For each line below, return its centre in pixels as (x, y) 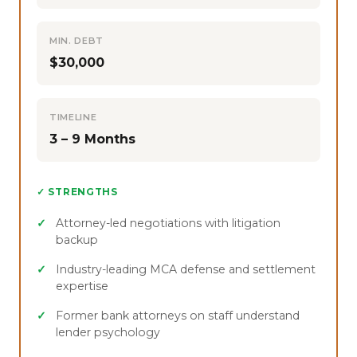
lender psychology (108, 332)
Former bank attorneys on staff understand (178, 315)
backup (77, 239)
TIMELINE (73, 117)
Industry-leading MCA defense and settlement (186, 269)
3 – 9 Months (92, 139)
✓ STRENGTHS (77, 191)
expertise (82, 286)
